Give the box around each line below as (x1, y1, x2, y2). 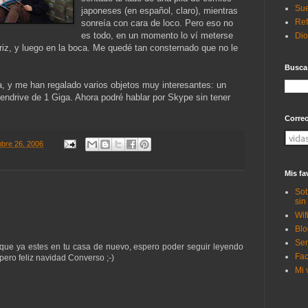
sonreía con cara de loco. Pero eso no (81, 18, 233, 29)
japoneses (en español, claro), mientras (81, 5, 238, 16)
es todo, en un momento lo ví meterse (81, 30, 233, 41)
